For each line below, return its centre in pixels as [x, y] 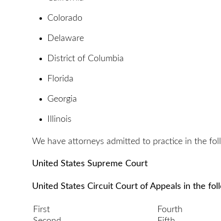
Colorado [65, 18]
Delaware [66, 38]
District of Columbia [86, 58]
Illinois [59, 119]
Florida [60, 79]
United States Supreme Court [90, 164]
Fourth [170, 210]
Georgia [62, 99]
